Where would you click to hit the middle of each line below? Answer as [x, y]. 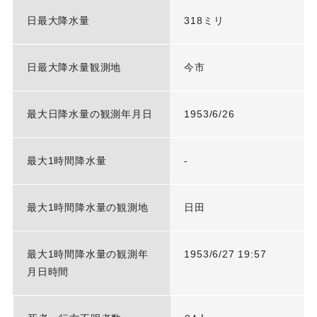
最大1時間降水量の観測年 [87, 254]
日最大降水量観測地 [74, 67]
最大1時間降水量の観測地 [87, 207]
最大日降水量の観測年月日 [90, 114]
